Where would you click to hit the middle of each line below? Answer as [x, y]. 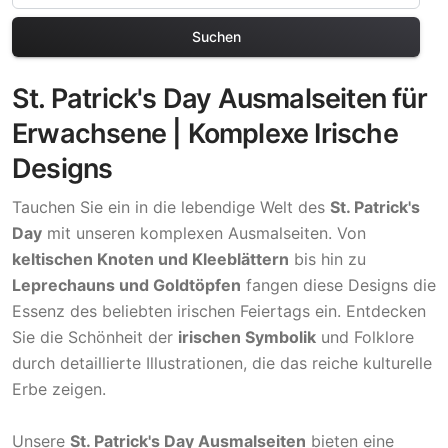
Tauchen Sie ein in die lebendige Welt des [171, 206]
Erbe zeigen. [59, 388]
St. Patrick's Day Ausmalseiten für [219, 98]
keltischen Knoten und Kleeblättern [150, 258]
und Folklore [365, 336]
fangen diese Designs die [338, 284]
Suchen [216, 36]
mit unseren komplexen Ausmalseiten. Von [204, 232]
